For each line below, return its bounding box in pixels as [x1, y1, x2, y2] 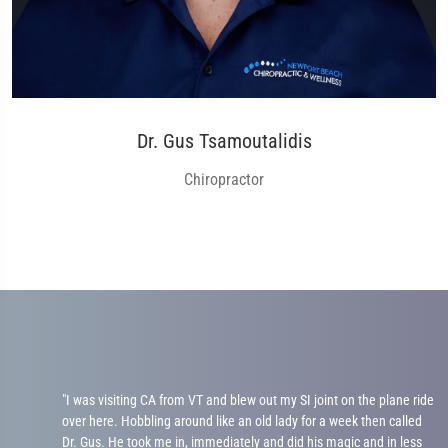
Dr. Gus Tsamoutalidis [136, 129, 312, 154]
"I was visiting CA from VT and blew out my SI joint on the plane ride [62, 392, 434, 409]
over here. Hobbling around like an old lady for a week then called [62, 413, 422, 430]
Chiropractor [184, 170, 264, 190]
